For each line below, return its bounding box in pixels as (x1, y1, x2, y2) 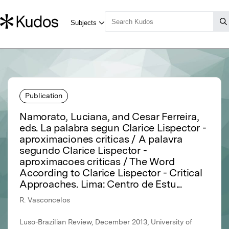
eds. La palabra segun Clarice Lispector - (19, 122, 207, 134)
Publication (25, 91, 62, 100)
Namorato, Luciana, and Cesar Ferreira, (19, 110, 199, 123)
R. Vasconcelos (19, 196, 70, 204)
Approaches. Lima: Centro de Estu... (19, 178, 182, 191)
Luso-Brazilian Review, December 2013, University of (19, 218, 192, 226)
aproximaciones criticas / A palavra (19, 133, 182, 146)
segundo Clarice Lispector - (19, 144, 147, 157)
